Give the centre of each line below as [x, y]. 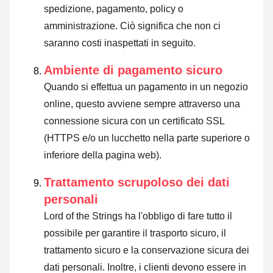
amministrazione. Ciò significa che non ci [132, 26]
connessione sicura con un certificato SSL [134, 121]
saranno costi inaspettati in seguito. [120, 43]
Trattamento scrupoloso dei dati [137, 183]
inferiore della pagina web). [103, 155]
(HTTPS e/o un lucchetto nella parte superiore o [147, 138]
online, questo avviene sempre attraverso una [142, 104]
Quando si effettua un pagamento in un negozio [146, 87]
